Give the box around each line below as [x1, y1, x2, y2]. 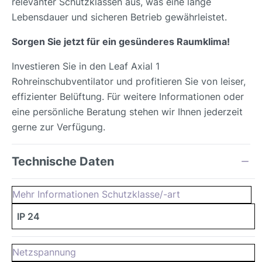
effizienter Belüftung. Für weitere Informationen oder [12, 91, 244, 102]
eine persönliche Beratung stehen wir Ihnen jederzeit [12, 106, 243, 118]
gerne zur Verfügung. [12, 121, 105, 133]
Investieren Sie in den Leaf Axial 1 [12, 60, 160, 72]
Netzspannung [12, 246, 76, 258]
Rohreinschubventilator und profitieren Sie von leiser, [12, 75, 246, 87]
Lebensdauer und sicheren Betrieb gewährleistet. [12, 11, 227, 23]
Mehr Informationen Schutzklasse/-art [12, 188, 180, 200]
